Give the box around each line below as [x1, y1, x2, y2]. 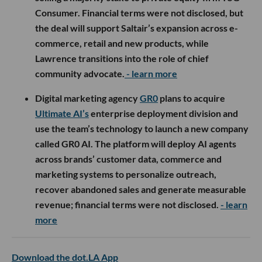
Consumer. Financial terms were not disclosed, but [35, 6, 243, 18]
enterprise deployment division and [89, 107, 238, 119]
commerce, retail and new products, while [35, 37, 209, 49]
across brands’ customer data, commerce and [35, 153, 222, 164]
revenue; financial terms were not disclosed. [35, 198, 220, 210]
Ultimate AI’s [35, 107, 89, 119]
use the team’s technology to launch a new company [35, 122, 249, 134]
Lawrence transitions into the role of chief [35, 52, 209, 64]
